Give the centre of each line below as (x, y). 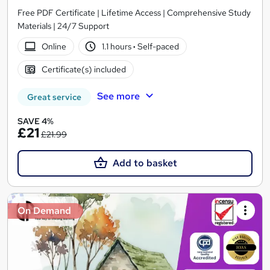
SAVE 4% (36, 121)
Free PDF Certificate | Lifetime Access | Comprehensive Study (134, 13)
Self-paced (158, 46)
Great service (54, 97)
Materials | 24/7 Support (63, 26)
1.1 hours (118, 46)
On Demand (44, 211)
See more (118, 96)
